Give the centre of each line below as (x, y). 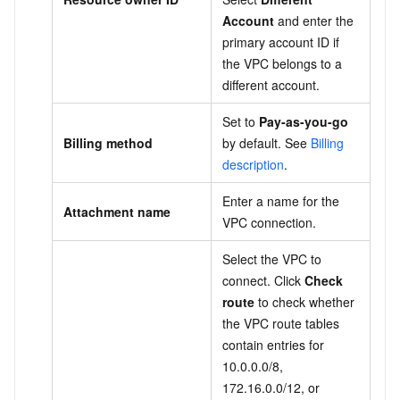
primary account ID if (281, 42)
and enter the (314, 20)
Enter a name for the (281, 200)
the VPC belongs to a (282, 63)
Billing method (108, 142)
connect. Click (263, 280)
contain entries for (273, 344)
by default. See (267, 142)
